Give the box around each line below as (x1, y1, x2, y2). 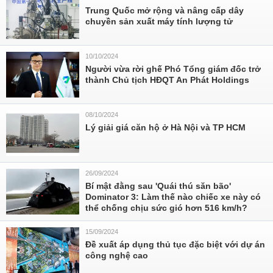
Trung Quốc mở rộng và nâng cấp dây (85, 5, 244, 15)
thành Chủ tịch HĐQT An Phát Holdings (85, 75, 249, 85)
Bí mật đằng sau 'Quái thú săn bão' (85, 181, 231, 191)
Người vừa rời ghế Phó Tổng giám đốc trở (85, 64, 261, 74)
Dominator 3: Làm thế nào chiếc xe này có (85, 192, 261, 202)
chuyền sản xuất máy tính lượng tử (85, 16, 233, 26)
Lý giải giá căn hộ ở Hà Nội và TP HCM (85, 122, 246, 132)
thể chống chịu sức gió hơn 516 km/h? (85, 203, 247, 213)
